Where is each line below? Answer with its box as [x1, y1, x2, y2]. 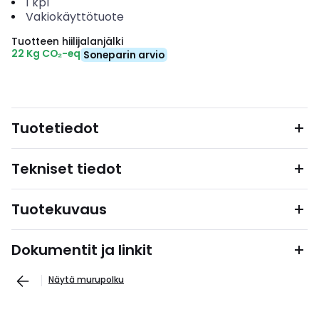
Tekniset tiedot [11, 159, 122, 179]
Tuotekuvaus [11, 199, 107, 219]
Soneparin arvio [83, 48, 164, 62]
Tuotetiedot [11, 118, 99, 138]
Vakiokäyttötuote [25, 9, 124, 25]
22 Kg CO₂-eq [11, 46, 80, 61]
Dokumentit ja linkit [11, 240, 152, 260]
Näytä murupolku [48, 273, 124, 286]
